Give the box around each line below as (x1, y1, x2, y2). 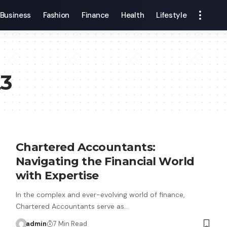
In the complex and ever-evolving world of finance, (15, 190, 185, 199)
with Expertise (15, 169, 99, 182)
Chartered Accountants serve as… (15, 202, 129, 211)
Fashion (43, 10, 70, 20)
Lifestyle (156, 10, 187, 20)
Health (121, 10, 144, 20)
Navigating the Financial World (15, 155, 195, 168)
